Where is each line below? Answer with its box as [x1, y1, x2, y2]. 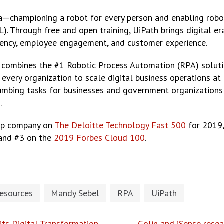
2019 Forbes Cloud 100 [54, 132, 145, 143]
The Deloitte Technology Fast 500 [54, 119, 186, 131]
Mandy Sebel [51, 187, 99, 199]
